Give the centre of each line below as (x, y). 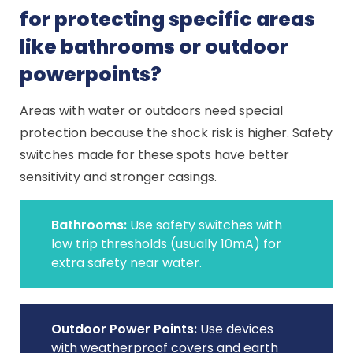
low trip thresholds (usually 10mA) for (167, 244)
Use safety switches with (205, 225)
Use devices (236, 329)
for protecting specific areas (168, 19)
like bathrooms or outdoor (154, 47)
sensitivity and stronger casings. (119, 177)
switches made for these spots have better (155, 155)
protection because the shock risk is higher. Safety (176, 133)
